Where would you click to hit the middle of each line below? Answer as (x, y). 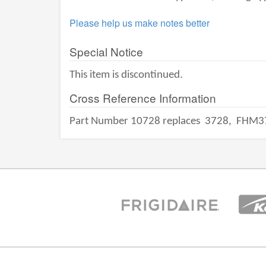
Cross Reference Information (143, 98)
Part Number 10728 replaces (136, 121)
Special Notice (106, 51)
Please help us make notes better (140, 23)
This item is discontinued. (126, 75)
